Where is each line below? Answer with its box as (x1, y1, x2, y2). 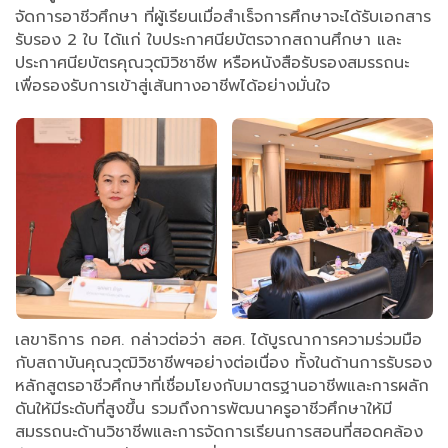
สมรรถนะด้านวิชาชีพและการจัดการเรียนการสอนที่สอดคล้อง (15, 419, 423, 444)
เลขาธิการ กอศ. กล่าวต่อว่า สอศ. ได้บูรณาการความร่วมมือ (15, 327, 422, 352)
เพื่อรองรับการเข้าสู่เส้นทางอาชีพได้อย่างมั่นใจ (15, 73, 330, 98)
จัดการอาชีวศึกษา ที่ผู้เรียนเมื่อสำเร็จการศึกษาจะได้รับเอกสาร (15, 4, 431, 29)
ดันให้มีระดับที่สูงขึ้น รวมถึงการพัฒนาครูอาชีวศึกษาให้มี (15, 396, 392, 421)
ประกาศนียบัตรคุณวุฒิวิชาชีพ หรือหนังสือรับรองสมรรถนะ (15, 50, 409, 75)
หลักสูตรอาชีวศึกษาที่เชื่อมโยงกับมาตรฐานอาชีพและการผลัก (15, 373, 429, 398)
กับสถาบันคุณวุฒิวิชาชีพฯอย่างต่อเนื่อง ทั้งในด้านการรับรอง (15, 350, 432, 375)
